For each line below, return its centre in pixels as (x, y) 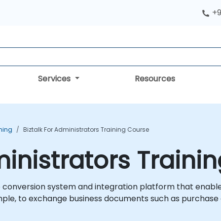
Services (55, 79)
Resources (155, 79)
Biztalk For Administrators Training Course (86, 129)
